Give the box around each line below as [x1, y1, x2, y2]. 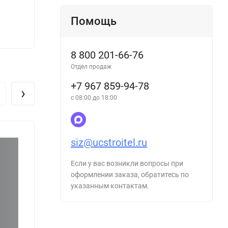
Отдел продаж [71, 63, 111, 71]
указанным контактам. [71, 182, 149, 190]
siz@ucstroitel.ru [71, 136, 147, 149]
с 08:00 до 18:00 [71, 94, 117, 102]
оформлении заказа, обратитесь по [71, 170, 189, 179]
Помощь [71, 15, 117, 28]
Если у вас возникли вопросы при [71, 159, 183, 168]
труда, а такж [47, 10, 89, 18]
